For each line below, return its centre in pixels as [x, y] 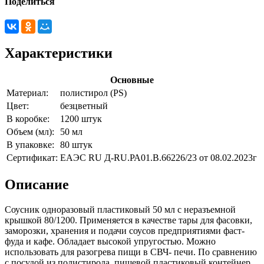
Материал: [27, 93]
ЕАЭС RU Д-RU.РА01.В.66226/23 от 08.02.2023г [159, 158]
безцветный [84, 106]
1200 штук [81, 119]
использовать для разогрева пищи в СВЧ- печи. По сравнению [131, 252]
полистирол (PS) [93, 93]
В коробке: [28, 119]
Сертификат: [32, 158]
